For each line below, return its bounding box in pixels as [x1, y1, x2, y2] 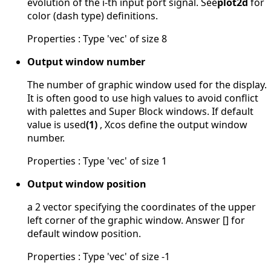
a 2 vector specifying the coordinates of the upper [27, 200, 256, 214]
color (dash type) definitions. [27, 8, 158, 22]
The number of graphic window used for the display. [27, 77, 267, 91]
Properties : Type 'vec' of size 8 [27, 31, 167, 45]
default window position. [27, 226, 141, 240]
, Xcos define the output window [97, 117, 247, 131]
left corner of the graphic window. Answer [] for [27, 213, 245, 227]
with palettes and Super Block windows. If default [27, 104, 253, 118]
